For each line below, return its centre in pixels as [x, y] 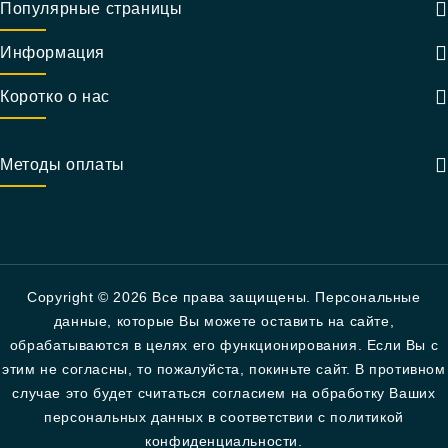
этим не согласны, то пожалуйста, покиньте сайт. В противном [224, 369]
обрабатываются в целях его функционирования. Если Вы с [224, 345]
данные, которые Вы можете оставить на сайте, [224, 321]
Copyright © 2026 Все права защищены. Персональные [224, 297]
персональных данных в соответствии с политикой [224, 417]
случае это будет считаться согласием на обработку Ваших [224, 393]
